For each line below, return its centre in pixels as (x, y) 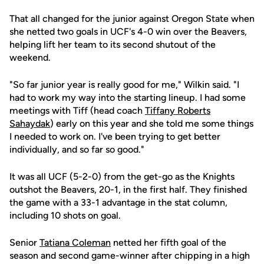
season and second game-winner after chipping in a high (130, 255)
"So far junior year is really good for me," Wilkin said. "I (124, 85)
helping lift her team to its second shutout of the (113, 44)
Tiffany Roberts (178, 110)
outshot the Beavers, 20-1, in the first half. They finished (128, 189)
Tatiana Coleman (75, 242)
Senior (24, 242)
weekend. (30, 57)
